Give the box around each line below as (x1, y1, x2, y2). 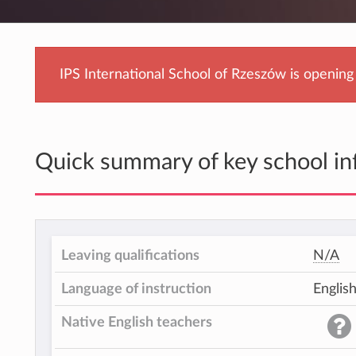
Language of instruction (61, 282, 211, 296)
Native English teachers (61, 315, 212, 330)
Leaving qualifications (61, 249, 199, 263)
